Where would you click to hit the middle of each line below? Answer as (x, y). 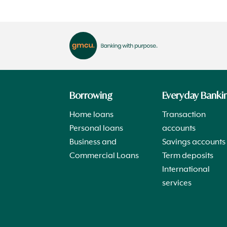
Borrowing (91, 95)
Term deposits (188, 156)
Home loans (91, 115)
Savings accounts (194, 142)
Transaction (184, 115)
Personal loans (96, 128)
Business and (93, 142)
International (186, 169)
